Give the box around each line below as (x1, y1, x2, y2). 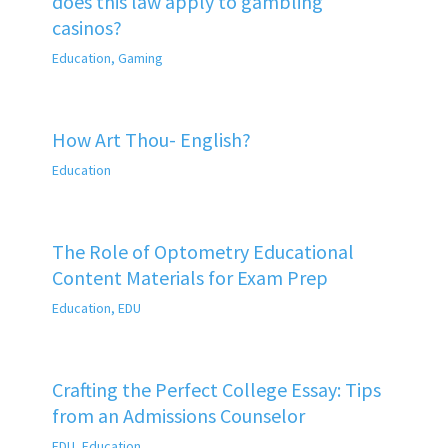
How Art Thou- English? (51, 126, 251, 152)
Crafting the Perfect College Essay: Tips (51, 376, 381, 402)
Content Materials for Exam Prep (51, 264, 328, 290)
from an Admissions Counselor (51, 402, 305, 428)
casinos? (51, 14, 122, 40)
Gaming (117, 48, 163, 67)
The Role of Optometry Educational (51, 238, 354, 264)
